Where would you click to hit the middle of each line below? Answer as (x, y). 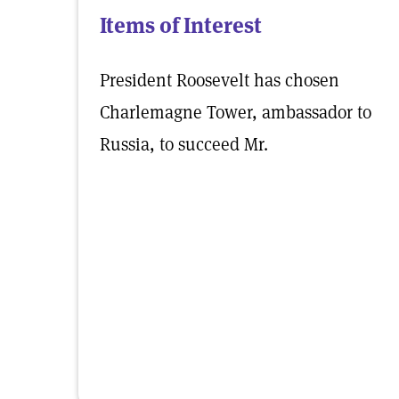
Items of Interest (181, 25)
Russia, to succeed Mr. (184, 144)
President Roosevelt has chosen (220, 80)
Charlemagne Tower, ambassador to (236, 112)
